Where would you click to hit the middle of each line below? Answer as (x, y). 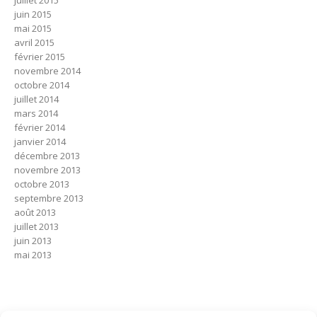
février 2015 (40, 56)
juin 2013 (33, 240)
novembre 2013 (47, 169)
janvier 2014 (40, 141)
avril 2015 (34, 42)
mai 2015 (33, 28)
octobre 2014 (42, 85)
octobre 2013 (42, 184)
